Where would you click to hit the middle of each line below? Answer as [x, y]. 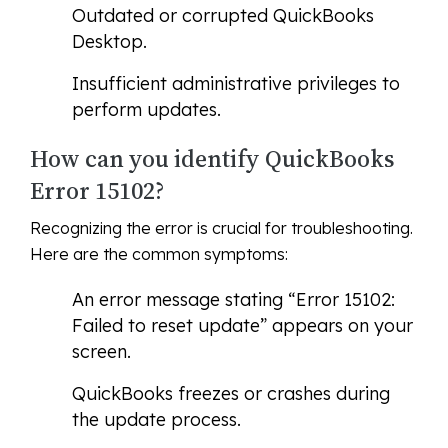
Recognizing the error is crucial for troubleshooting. [221, 228]
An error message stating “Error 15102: [233, 300]
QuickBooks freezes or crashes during [231, 394]
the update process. [156, 420]
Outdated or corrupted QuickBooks [223, 16]
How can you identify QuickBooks [212, 159]
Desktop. [109, 42]
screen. [101, 352]
